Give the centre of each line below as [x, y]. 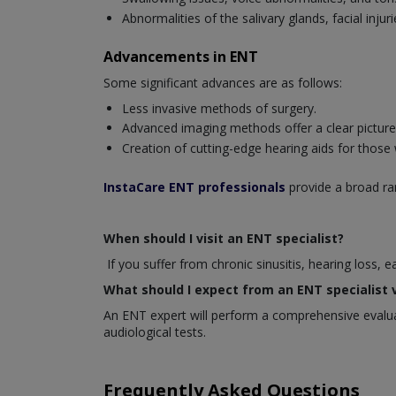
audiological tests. [155, 331]
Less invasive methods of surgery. [219, 108]
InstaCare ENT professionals [194, 187]
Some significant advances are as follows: [223, 82]
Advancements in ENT [181, 56]
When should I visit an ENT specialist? [224, 238]
